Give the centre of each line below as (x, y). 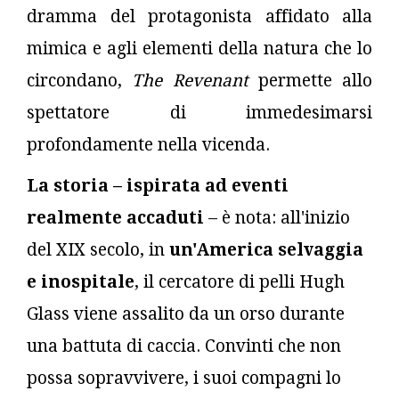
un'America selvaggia (266, 249)
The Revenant (195, 80)
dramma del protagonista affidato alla (199, 16)
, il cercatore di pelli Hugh (240, 281)
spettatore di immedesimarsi (199, 112)
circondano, (80, 80)
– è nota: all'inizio (277, 217)
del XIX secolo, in (98, 249)
